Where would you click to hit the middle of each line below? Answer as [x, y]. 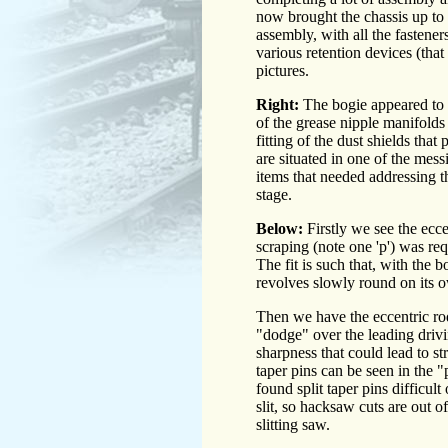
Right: [277, 105]
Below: [279, 229]
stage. [274, 195]
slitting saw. [293, 425]
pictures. [282, 71]
